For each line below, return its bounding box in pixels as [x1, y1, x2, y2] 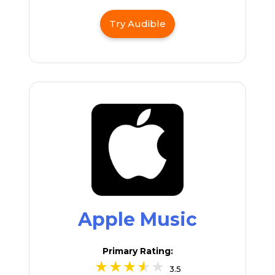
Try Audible [109, 17, 166, 29]
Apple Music [78, 207, 197, 231]
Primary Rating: [102, 245, 173, 257]
